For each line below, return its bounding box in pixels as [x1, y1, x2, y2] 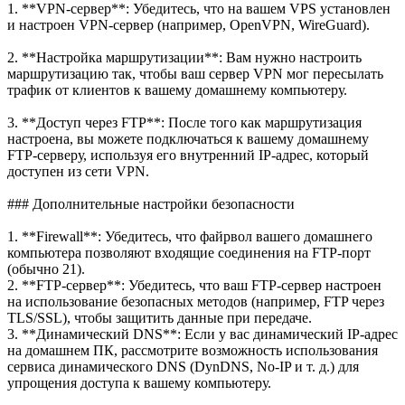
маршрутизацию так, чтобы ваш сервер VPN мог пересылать [7, 65, 383, 81]
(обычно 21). [7, 260, 85, 277]
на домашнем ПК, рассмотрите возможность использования [7, 342, 378, 358]
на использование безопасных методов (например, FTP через [7, 293, 384, 309]
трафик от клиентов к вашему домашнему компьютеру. [7, 81, 347, 98]
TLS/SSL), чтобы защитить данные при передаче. [7, 309, 312, 325]
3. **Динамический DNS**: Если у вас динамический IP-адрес [7, 325, 398, 342]
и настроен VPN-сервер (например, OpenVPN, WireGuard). [7, 16, 370, 33]
